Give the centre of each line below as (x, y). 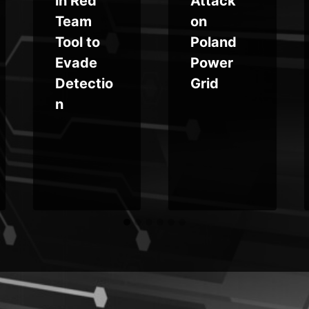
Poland (213, 42)
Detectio (84, 83)
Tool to (77, 42)
